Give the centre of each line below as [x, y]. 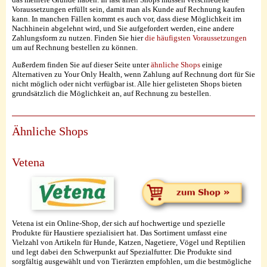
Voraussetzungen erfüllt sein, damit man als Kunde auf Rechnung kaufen [128, 9]
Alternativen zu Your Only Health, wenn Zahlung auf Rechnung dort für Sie [133, 74]
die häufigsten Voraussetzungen [196, 38]
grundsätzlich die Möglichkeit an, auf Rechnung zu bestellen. [111, 93]
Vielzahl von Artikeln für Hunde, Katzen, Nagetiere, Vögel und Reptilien [129, 243]
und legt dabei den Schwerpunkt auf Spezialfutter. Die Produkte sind [122, 252]
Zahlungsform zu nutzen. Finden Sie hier [78, 38]
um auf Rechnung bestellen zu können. [75, 47]
